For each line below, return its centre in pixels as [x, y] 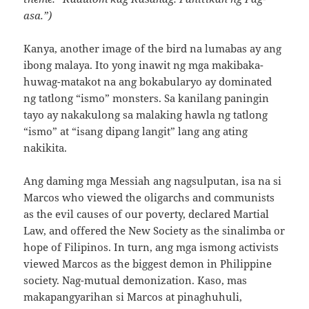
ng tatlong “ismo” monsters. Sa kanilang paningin [147, 98]
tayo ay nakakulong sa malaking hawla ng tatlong [146, 115]
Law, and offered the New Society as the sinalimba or [154, 231]
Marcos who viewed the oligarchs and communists [149, 198]
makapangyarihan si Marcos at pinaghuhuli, [133, 297]
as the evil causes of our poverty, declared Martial [147, 214]
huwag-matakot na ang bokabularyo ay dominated [148, 82]
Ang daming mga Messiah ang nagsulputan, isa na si [153, 181]
